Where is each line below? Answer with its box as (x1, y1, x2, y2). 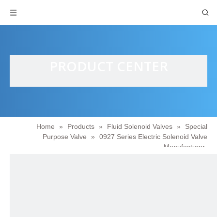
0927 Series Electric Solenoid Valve (99, 133, 207, 140)
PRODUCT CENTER (49, 57, 168, 75)
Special (185, 123, 207, 130)
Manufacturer (164, 143, 205, 151)
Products (67, 123, 94, 130)
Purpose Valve (43, 133, 87, 140)
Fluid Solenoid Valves (107, 123, 172, 130)
